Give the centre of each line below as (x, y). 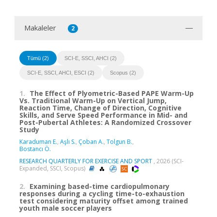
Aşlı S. (68, 141)
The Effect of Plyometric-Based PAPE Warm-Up (112, 93)
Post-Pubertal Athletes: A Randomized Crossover (105, 122)
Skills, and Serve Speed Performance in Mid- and (103, 115)
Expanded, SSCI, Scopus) (53, 168)
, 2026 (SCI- (168, 161)
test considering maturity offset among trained (104, 201)
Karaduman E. (38, 141)
